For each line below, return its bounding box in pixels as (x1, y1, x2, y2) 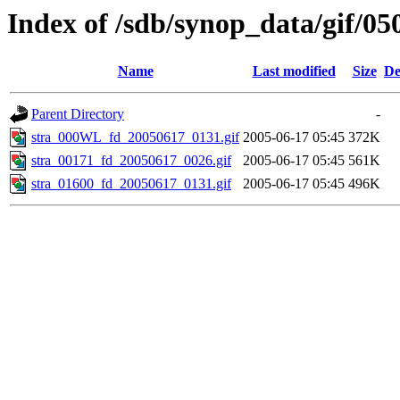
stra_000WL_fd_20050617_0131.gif (31, 129, 239, 146)
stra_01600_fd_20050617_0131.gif (31, 176, 231, 192)
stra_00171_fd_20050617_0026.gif (31, 153, 231, 169)
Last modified (252, 63, 336, 79)
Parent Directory (31, 106, 124, 122)
